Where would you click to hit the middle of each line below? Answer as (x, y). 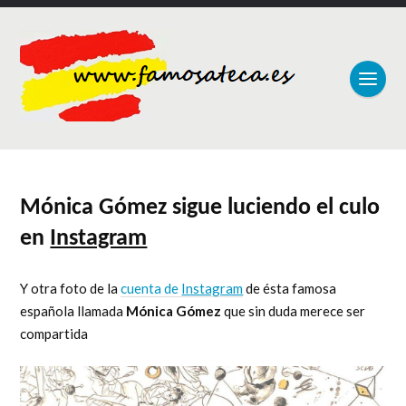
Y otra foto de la (71, 288)
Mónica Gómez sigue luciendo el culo (200, 208)
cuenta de (151, 288)
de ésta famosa (290, 288)
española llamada (73, 311)
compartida (54, 333)
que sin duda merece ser (294, 311)
